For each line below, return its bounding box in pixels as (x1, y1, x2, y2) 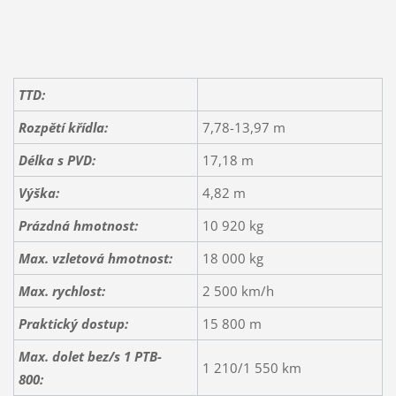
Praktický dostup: (18, 314, 128, 332)
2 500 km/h (202, 281, 274, 300)
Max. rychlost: (18, 281, 105, 300)
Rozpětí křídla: (18, 118, 108, 136)
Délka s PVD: (18, 150, 95, 169)
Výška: (18, 183, 59, 202)
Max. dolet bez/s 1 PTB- (18, 346, 162, 365)
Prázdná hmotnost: (18, 216, 138, 234)
